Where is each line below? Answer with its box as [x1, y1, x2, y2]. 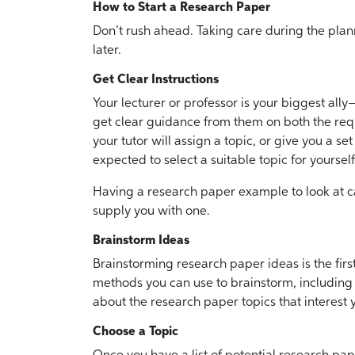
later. [93, 44, 121, 57]
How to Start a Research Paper [93, 2, 270, 14]
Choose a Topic [93, 326, 178, 338]
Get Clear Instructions [93, 74, 219, 86]
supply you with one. [93, 205, 210, 218]
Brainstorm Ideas [93, 235, 189, 247]
